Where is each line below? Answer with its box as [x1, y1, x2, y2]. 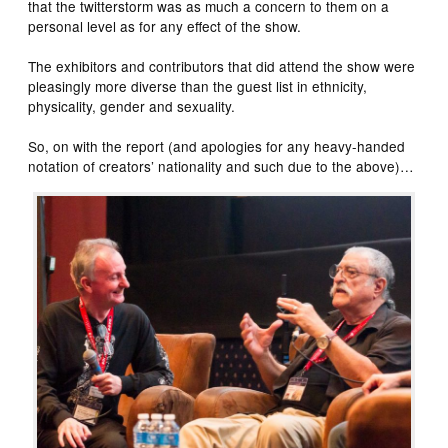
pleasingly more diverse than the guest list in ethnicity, [28, 75, 368, 96]
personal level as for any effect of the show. [28, 15, 302, 36]
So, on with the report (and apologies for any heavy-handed [28, 135, 406, 156]
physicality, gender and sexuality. [28, 95, 236, 116]
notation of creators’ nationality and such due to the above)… [28, 155, 415, 176]
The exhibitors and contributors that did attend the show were [28, 55, 416, 76]
